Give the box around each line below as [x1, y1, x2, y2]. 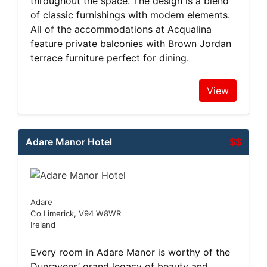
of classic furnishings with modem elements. [30, 9, 230, 21]
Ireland [30, 219, 55, 229]
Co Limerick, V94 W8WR [30, 208, 121, 218]
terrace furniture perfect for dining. [30, 52, 192, 64]
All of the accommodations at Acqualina [30, 23, 212, 36]
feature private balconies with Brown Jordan [30, 38, 231, 50]
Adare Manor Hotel [26, 136, 112, 148]
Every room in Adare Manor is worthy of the [30, 246, 230, 258]
